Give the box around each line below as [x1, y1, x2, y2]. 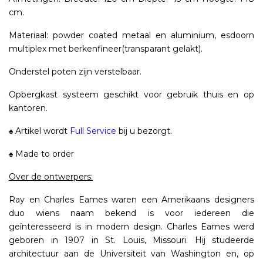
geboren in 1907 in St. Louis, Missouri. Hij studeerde [9, 235, 254, 246]
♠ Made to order [9, 149, 74, 160]
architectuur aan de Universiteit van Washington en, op [9, 248, 254, 259]
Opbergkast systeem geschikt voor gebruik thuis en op [9, 89, 254, 100]
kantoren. [9, 103, 48, 114]
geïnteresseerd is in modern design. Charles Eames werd [9, 221, 254, 232]
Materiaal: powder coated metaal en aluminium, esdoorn [9, 30, 254, 41]
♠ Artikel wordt [9, 126, 70, 137]
